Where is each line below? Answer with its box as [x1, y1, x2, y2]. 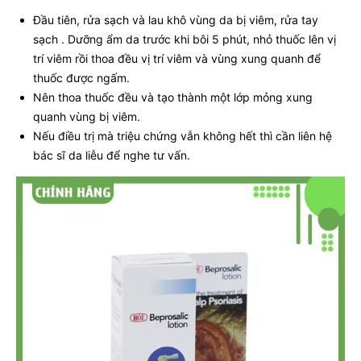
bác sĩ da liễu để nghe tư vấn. [33, 147, 190, 162]
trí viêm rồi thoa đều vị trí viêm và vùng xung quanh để [33, 51, 321, 65]
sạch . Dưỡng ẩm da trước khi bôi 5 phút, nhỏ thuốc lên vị [33, 31, 336, 46]
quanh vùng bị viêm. [33, 109, 140, 123]
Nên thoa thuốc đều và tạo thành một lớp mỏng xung [33, 89, 313, 104]
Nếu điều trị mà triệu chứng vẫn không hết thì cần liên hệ [33, 128, 332, 143]
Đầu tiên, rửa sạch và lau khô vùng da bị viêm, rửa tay [33, 12, 318, 27]
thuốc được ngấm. [33, 70, 130, 85]
